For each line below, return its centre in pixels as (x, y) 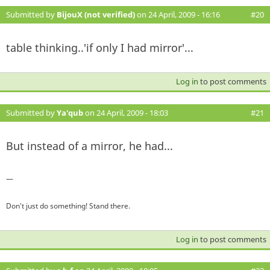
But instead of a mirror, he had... (89, 146)
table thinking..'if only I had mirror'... (100, 47)
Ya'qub (70, 112)
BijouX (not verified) (96, 14)
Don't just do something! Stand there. (68, 206)
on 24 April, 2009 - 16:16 (177, 14)
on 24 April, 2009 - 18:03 (126, 112)
